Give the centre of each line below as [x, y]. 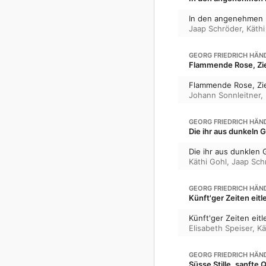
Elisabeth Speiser [221, 228]
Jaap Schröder [215, 28]
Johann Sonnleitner [225, 95]
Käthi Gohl [208, 161]
